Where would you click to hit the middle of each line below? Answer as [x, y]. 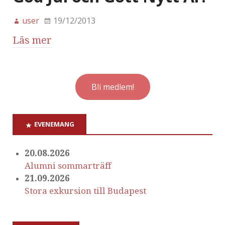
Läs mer [32, 40]
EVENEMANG [54, 124]
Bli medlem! [113, 87]
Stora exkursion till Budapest [85, 191]
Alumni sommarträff [68, 165]
